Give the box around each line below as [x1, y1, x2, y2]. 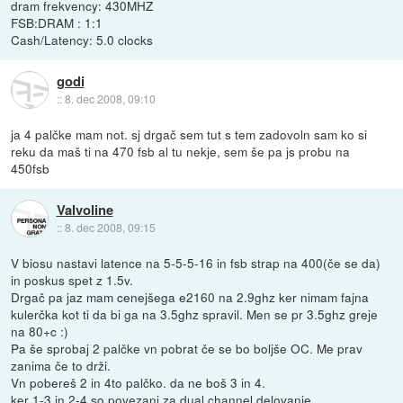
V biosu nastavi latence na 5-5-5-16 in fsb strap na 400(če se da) [11, 254, 381, 273]
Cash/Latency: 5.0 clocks [11, 31, 154, 49]
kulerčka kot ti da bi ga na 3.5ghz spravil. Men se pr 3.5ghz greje [11, 305, 379, 324]
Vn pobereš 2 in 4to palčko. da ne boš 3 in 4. [11, 373, 266, 392]
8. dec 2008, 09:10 [64, 90, 156, 106]
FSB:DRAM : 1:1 [11, 13, 103, 32]
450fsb [11, 159, 50, 178]
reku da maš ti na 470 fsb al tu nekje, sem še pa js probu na [11, 142, 351, 161]
